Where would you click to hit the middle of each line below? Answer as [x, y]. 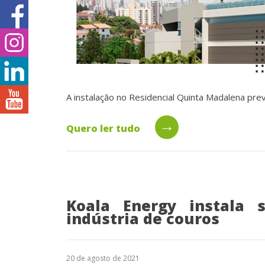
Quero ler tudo [103, 128]
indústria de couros [143, 218]
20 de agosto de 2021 [103, 258]
